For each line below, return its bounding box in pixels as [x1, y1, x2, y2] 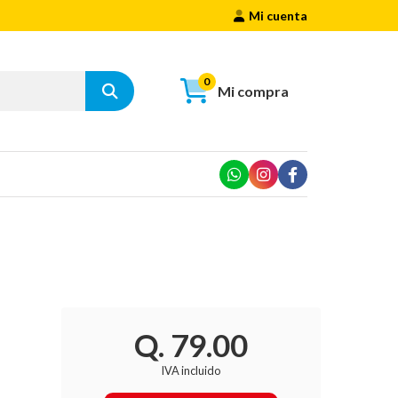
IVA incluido [161, 363, 221, 378]
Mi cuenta [249, 7, 307, 23]
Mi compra [217, 82, 289, 99]
